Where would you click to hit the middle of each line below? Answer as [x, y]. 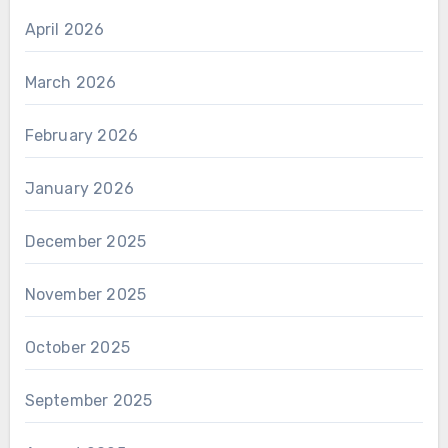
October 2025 [77, 348]
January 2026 [79, 189]
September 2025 [88, 401]
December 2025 [85, 242]
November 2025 [85, 295]
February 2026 [81, 136]
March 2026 [70, 83]
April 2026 [64, 30]
